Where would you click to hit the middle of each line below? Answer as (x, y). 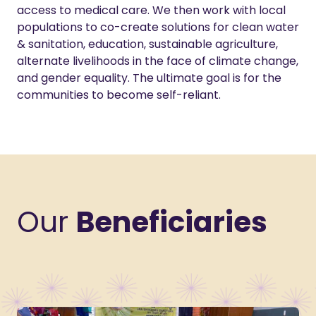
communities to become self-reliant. (119, 95)
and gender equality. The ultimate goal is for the (149, 78)
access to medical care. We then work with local (151, 11)
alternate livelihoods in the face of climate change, (158, 61)
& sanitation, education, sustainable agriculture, (147, 44)
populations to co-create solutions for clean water (158, 28)
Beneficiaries (172, 223)
